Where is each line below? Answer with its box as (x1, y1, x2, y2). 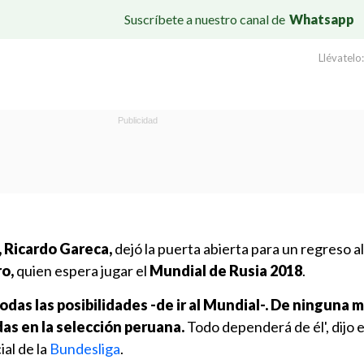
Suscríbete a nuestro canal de (124, 11, 285, 27)
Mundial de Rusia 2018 (149, 262, 302, 279)
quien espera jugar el (14, 262, 149, 279)
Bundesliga (50, 340, 120, 357)
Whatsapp (289, 11, 354, 27)
